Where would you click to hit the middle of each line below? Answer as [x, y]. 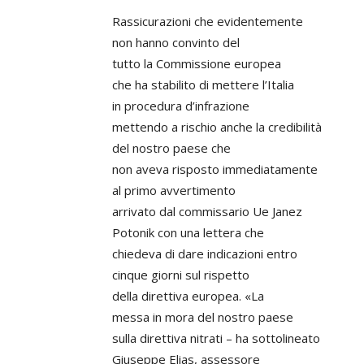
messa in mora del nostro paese [203, 317]
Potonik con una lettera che [188, 232]
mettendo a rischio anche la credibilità [217, 127]
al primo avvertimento [174, 190]
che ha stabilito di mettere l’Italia [203, 84]
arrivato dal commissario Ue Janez [207, 211]
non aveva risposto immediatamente [215, 169]
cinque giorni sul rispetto [181, 275]
